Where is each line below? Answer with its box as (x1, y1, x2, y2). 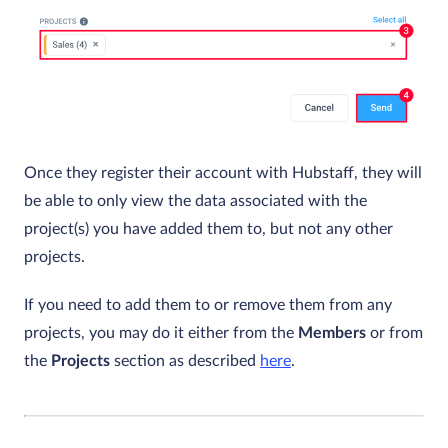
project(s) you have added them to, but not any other (24, 220, 393, 237)
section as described (110, 352, 260, 369)
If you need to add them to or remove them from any (24, 296, 392, 313)
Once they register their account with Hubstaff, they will (24, 164, 422, 181)
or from (366, 324, 423, 341)
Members (298, 324, 366, 341)
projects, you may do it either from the (24, 324, 298, 341)
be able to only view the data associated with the (24, 192, 367, 209)
